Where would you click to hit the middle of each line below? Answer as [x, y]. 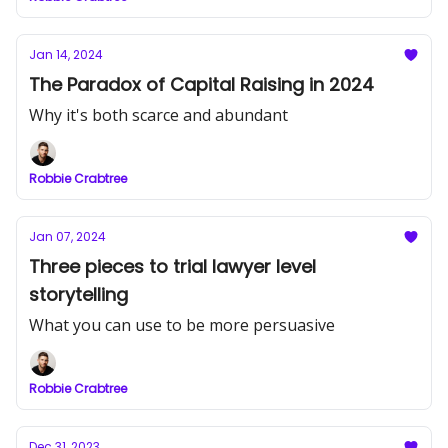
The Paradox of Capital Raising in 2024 [201, 84]
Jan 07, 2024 [67, 236]
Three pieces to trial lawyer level [172, 266]
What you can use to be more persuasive [182, 325]
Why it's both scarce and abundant [158, 115]
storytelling [78, 294]
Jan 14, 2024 [66, 54]
